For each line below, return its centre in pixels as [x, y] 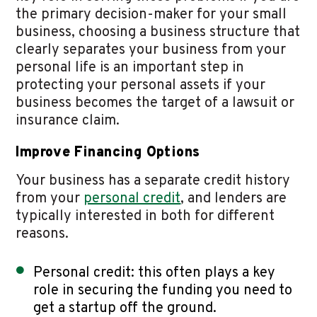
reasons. [44, 235]
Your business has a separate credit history [153, 181]
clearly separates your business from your [151, 51]
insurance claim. [70, 121]
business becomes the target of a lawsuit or [155, 104]
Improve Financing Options [110, 153]
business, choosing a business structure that [158, 33]
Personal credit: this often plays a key [155, 273]
